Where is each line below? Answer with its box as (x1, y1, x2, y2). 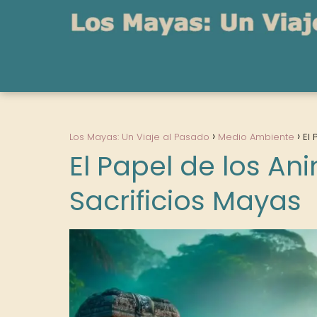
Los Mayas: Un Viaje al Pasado (69, 130, 209, 144)
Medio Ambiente (218, 130, 294, 144)
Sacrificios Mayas (69, 182, 301, 219)
